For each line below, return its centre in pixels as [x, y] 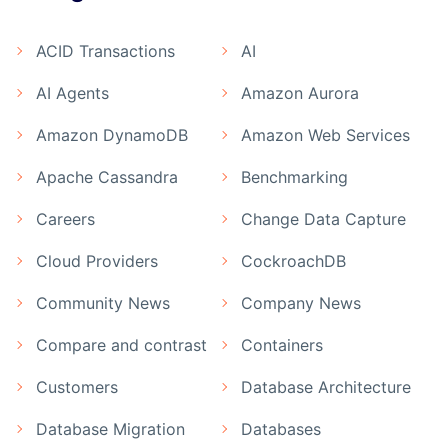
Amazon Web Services [325, 134]
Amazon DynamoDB [112, 134]
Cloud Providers [97, 260]
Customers [77, 386]
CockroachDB [293, 260]
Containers [282, 344]
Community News [103, 302]
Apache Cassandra [107, 176]
